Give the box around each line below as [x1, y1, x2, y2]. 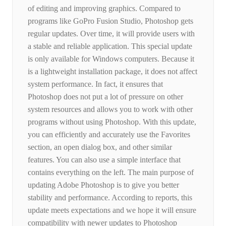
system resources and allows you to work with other [28, 105, 193, 114]
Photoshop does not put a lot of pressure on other [28, 92, 183, 101]
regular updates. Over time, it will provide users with [28, 29, 195, 38]
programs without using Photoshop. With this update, [28, 118, 196, 127]
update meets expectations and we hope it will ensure [28, 206, 196, 215]
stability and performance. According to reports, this [28, 193, 192, 202]
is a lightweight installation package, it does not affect [28, 67, 197, 76]
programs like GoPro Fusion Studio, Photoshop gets [28, 17, 193, 26]
